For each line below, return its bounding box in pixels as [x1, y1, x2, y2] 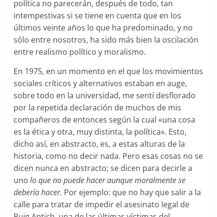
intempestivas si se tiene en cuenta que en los [14, 10, 182, 21]
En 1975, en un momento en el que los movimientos [14, 65, 203, 77]
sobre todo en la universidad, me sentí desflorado [14, 90, 196, 101]
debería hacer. [14, 186, 62, 198]
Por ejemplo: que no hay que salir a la [62, 186, 201, 198]
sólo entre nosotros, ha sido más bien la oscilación [14, 34, 199, 45]
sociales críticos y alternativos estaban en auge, [14, 77, 187, 89]
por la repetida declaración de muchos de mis [14, 102, 182, 113]
